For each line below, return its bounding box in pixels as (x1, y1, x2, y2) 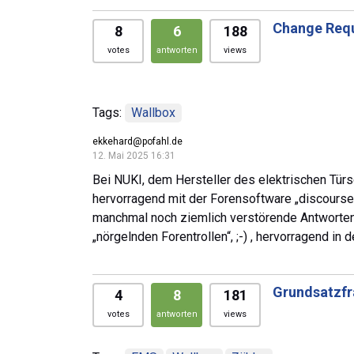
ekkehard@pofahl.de (92, 135, 183, 147)
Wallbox (131, 104, 175, 120)
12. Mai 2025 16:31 (92, 149, 175, 161)
